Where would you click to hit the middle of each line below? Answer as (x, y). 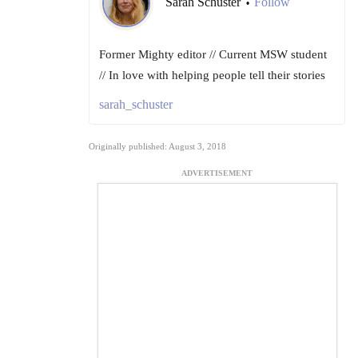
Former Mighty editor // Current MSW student (213, 55)
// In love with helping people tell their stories (212, 76)
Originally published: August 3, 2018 (157, 147)
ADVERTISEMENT (217, 173)
